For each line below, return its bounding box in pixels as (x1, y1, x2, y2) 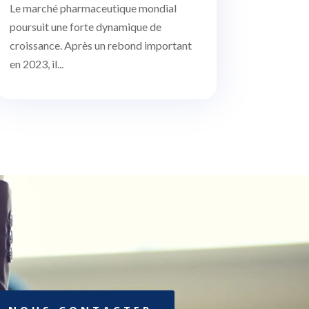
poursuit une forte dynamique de (9, 20, 161, 34)
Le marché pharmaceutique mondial (9, 1, 177, 15)
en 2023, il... (9, 57, 63, 71)
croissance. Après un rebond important (9, 39, 192, 52)
